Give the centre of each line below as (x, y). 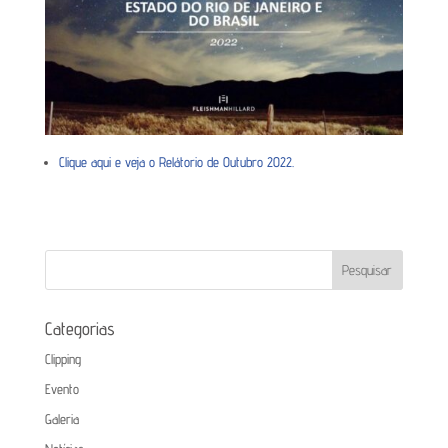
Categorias (79, 328)
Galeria (61, 418)
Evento (61, 388)
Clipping (62, 358)
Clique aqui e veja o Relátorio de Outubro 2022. (176, 161)
